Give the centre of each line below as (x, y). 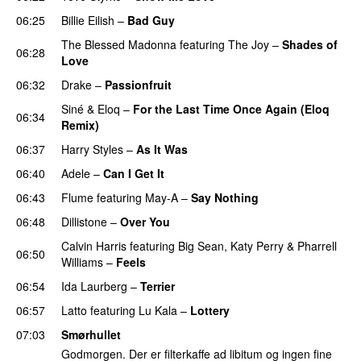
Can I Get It (134, 173)
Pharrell (317, 245)
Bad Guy (151, 20)
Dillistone (84, 221)
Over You (145, 221)
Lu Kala (158, 310)
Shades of (310, 44)
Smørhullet (91, 334)
